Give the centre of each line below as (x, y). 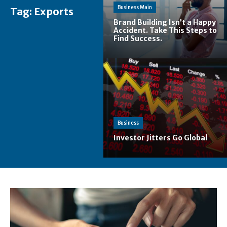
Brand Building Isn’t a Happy (165, 23)
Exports (54, 11)
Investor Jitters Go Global (160, 138)
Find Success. (138, 39)
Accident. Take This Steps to (165, 31)
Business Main (135, 8)
